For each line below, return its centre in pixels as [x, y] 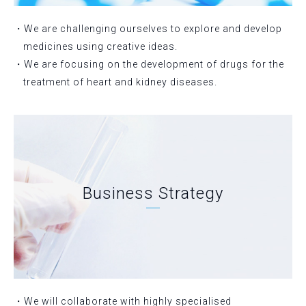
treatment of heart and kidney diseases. [120, 82]
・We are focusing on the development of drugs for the [149, 64]
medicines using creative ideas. [100, 46]
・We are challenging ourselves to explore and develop [148, 28]
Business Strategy [153, 193]
